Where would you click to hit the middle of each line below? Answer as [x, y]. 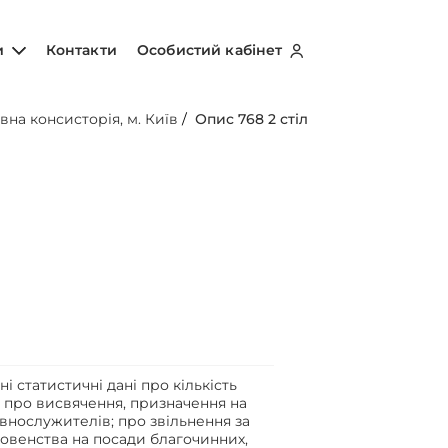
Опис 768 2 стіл [252, 119]
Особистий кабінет [212, 49]
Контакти [81, 49]
